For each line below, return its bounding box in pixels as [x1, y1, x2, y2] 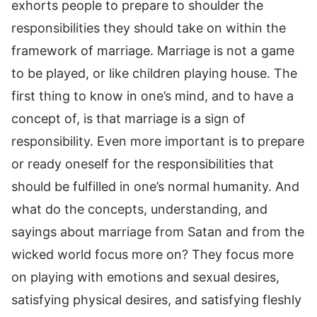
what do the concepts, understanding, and [11, 202, 267, 217]
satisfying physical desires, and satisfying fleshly [11, 292, 301, 308]
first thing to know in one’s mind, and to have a [11, 88, 294, 104]
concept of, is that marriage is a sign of [11, 111, 246, 127]
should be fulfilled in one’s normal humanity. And [11, 179, 299, 195]
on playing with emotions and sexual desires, [11, 270, 279, 285]
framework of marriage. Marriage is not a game [11, 43, 294, 59]
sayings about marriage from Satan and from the [11, 224, 304, 240]
